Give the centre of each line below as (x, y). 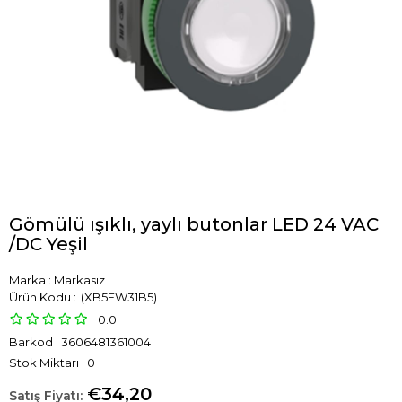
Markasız (79, 280)
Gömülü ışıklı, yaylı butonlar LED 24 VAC (194, 224)
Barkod (31, 342)
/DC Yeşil (48, 244)
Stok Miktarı (44, 363)
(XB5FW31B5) (118, 297)
